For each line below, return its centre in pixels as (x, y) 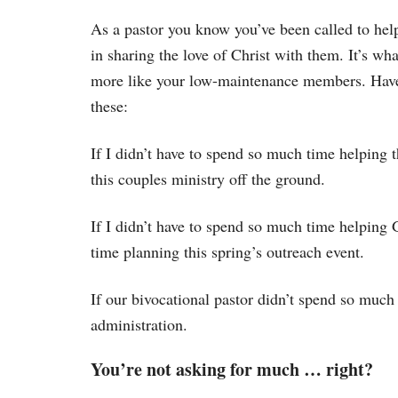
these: (109, 105)
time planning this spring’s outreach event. (227, 251)
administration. (139, 324)
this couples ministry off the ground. (208, 178)
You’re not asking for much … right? (232, 369)
